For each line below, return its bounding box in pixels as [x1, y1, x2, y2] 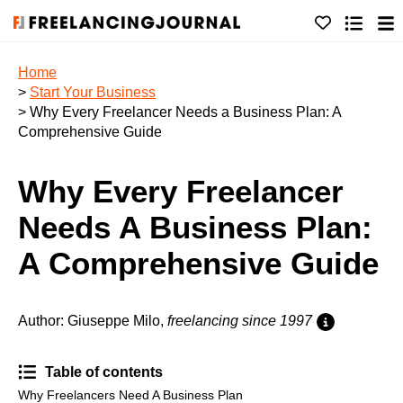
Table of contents [45, 364, 163, 381]
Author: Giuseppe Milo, [18, 313, 167, 329]
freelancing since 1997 [167, 313, 312, 329]
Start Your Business [30, 85, 156, 100]
